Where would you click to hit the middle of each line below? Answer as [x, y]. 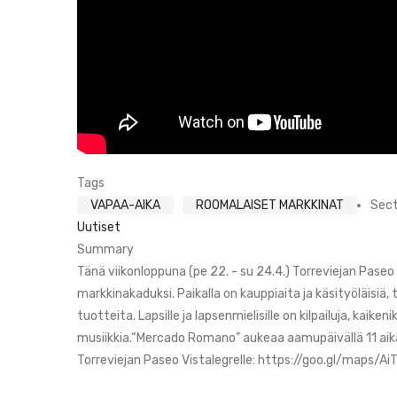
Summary [105, 249]
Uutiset [99, 227]
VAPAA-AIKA [125, 205]
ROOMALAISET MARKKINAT [270, 205]
